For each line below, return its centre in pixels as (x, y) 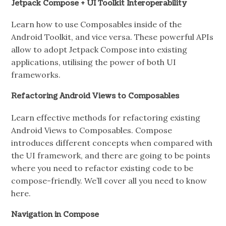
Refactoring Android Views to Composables (95, 96)
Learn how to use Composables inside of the (97, 24)
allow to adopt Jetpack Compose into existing (99, 50)
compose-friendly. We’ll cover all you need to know (109, 180)
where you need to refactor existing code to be (102, 168)
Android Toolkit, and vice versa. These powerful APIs (112, 37)
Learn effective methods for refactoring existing (106, 117)
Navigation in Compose (55, 214)
